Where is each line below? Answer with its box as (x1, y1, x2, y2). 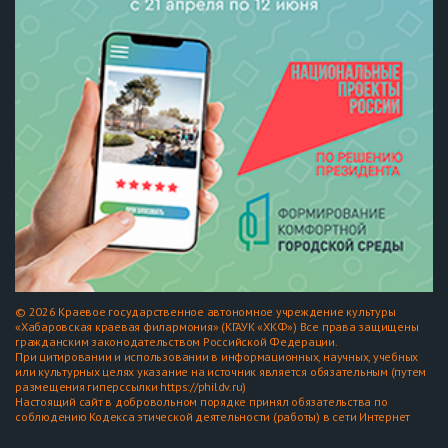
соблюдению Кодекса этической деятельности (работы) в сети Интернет (15, 408, 411, 424)
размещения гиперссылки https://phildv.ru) (15, 378, 247, 394)
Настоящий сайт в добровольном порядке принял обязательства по (15, 393, 388, 409)
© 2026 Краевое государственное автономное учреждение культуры (15, 303, 396, 319)
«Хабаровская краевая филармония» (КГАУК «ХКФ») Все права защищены (15, 318, 419, 334)
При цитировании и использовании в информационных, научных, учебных (15, 348, 419, 364)
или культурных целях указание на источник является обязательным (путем (15, 363, 427, 379)
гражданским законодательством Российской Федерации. (15, 333, 338, 349)
